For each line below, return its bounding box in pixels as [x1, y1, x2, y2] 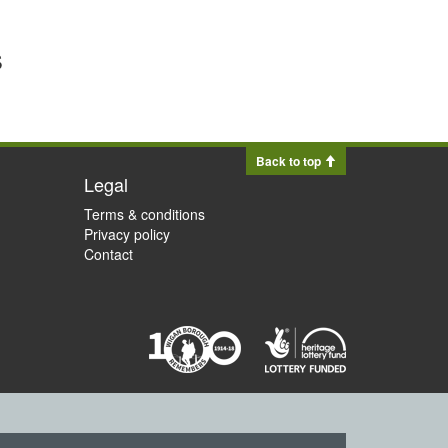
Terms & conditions [83, 204, 205, 224]
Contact [83, 244, 133, 264]
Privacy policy [83, 224, 170, 244]
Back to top [256, 152, 324, 170]
